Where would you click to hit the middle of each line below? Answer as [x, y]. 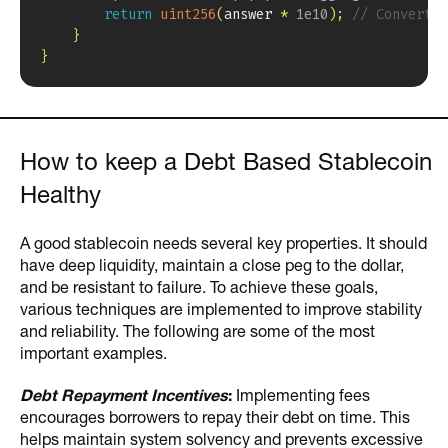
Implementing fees [301, 397]
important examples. [93, 355]
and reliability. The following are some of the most [197, 333]
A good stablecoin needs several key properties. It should [223, 245]
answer [252, 14]
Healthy [60, 197]
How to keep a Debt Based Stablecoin [226, 164]
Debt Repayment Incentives [124, 397]
